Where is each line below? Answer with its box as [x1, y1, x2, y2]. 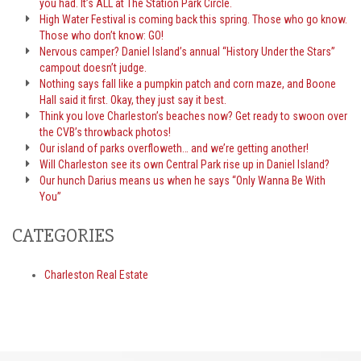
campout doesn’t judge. [39, 61, 147, 74]
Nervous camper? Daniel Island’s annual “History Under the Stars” [39, 45, 336, 58]
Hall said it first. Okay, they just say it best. [39, 93, 227, 106]
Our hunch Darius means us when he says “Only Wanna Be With [39, 174, 326, 187]
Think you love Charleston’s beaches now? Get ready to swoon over [39, 110, 348, 122]
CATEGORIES [12, 224, 114, 247]
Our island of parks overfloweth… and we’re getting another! [39, 142, 309, 155]
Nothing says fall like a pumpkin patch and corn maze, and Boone [39, 77, 337, 90]
